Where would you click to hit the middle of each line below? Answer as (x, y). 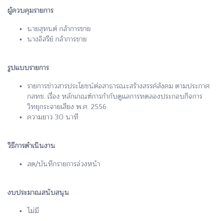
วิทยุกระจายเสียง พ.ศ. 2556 (67, 107)
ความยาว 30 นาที (53, 117)
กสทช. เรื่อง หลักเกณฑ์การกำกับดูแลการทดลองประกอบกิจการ (115, 96)
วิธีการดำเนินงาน (31, 146)
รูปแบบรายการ (28, 68)
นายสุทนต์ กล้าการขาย (59, 29)
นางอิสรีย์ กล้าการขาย (57, 39)
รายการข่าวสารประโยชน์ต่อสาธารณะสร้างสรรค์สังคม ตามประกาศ (118, 86)
